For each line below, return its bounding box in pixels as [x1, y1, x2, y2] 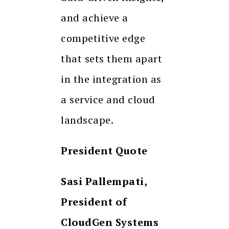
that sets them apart [61, 52, 162, 66]
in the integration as [61, 72, 162, 86]
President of [61, 195, 127, 209]
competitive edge [61, 31, 145, 45]
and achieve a [61, 11, 128, 25]
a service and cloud [61, 93, 155, 107]
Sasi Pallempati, [61, 174, 147, 189]
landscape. [61, 113, 113, 127]
